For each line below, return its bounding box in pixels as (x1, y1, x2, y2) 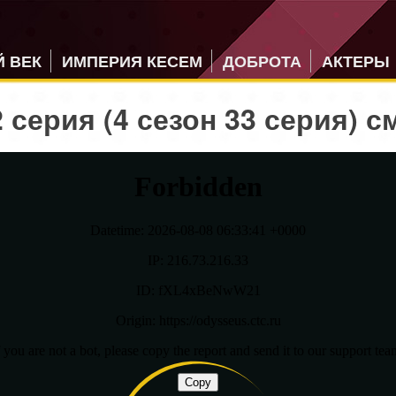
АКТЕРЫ (322, 49, 390, 72)
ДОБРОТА (223, 49, 301, 72)
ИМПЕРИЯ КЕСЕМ (62, 49, 202, 72)
